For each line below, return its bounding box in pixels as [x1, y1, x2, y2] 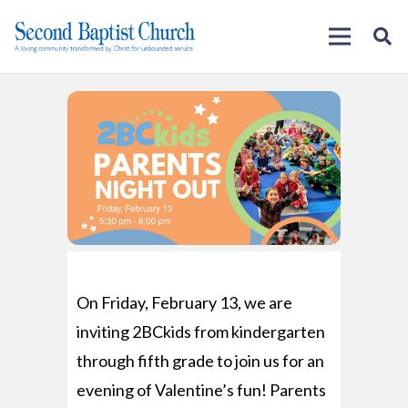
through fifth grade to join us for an [76, 351, 324, 372]
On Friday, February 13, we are [76, 292, 292, 313]
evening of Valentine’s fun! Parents [76, 380, 326, 401]
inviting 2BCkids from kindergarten [76, 321, 325, 342]
